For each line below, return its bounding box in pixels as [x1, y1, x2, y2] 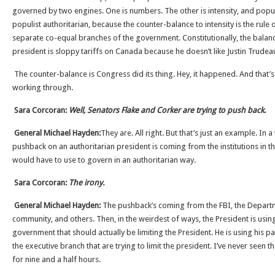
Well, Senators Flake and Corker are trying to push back [69, 106, 264, 115]
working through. [12, 83, 73, 92]
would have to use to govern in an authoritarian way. [12, 155, 196, 165]
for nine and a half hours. [12, 255, 101, 264]
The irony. [69, 178, 104, 187]
